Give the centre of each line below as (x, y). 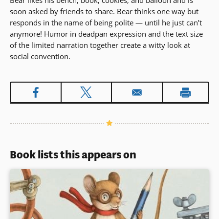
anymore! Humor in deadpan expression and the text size (106, 34)
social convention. (40, 56)
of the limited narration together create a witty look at (100, 45)
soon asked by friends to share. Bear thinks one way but (104, 11)
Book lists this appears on (73, 155)
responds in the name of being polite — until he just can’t (106, 23)
